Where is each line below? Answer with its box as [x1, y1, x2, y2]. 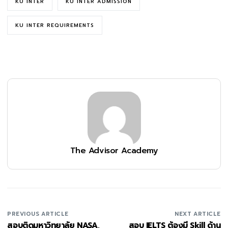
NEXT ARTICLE [175, 210, 221, 219]
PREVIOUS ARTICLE [7, 210, 69, 219]
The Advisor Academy [70, 145, 158, 157]
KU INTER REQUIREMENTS [15, 21, 95, 30]
